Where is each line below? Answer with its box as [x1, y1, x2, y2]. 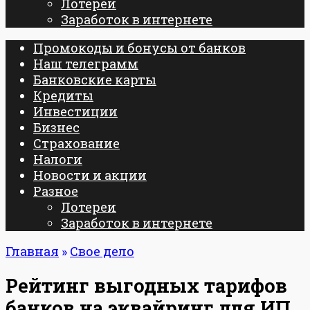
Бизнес [33, 119, 80, 136]
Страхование [33, 135, 120, 152]
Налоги [33, 151, 82, 167]
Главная [6, 243, 59, 259]
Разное [33, 183, 78, 199]
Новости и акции [33, 167, 147, 183]
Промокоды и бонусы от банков [33, 39, 246, 56]
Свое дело [70, 243, 134, 259]
